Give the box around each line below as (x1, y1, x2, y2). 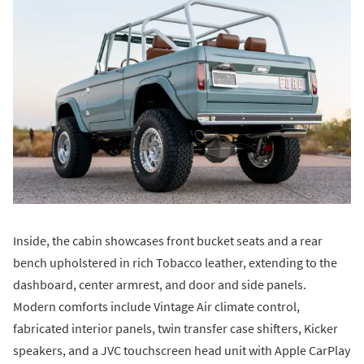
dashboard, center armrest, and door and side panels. (13, 275, 306, 292)
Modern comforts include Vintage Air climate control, (13, 297, 300, 314)
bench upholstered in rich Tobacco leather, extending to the (13, 253, 337, 271)
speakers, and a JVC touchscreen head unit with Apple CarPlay (13, 341, 350, 358)
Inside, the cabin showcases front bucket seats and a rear (13, 232, 323, 249)
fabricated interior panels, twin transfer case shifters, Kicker (13, 319, 338, 336)
